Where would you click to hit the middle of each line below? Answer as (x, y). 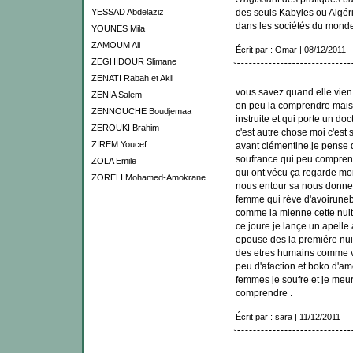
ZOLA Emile (113, 161)
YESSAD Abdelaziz (127, 12)
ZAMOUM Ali (115, 45)
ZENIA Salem (116, 95)
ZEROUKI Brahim (125, 128)
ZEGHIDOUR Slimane (134, 61)
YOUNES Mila (118, 28)
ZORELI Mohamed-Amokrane (148, 177)
